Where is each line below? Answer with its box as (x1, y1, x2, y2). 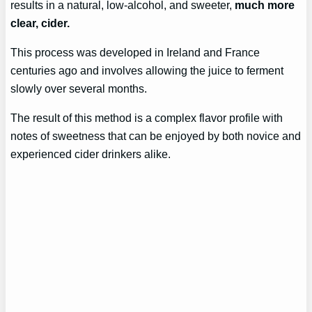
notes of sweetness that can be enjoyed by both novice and (10, 130, 302, 143)
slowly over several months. (10, 82, 148, 95)
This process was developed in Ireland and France (10, 46, 260, 59)
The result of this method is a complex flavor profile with (10, 111, 283, 125)
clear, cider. (10, 16, 70, 29)
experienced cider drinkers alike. (10, 148, 171, 161)
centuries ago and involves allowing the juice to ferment (10, 64, 284, 77)
